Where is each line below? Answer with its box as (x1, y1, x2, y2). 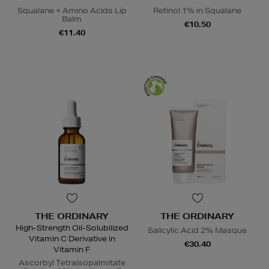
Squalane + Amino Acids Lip (17, 5, 127, 16)
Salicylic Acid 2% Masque (148, 225, 247, 235)
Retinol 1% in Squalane (153, 5, 241, 16)
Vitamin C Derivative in (28, 233, 115, 244)
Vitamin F (53, 244, 90, 255)
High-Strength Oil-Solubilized (15, 222, 128, 233)
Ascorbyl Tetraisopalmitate (18, 257, 125, 268)
